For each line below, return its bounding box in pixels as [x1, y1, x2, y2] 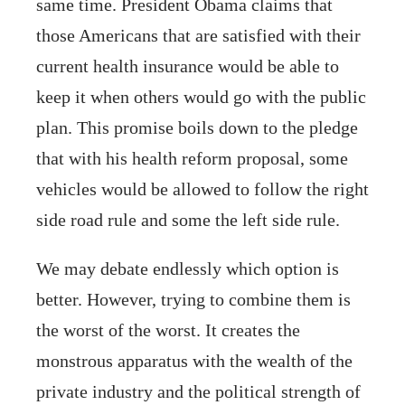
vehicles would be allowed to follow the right [36, 178, 369, 199]
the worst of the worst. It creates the [36, 319, 300, 340]
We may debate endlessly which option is [36, 258, 339, 278]
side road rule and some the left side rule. [36, 209, 340, 230]
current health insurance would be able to [36, 55, 339, 76]
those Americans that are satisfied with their [36, 24, 361, 45]
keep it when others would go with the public [36, 86, 366, 107]
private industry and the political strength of [36, 381, 361, 401]
